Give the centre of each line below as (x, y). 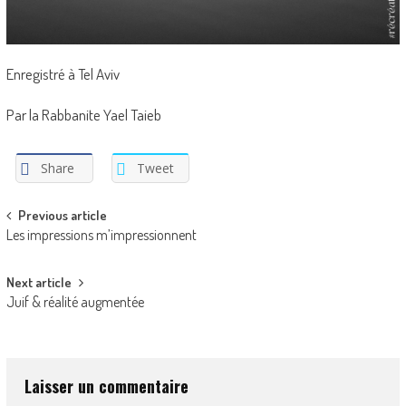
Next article (39, 283)
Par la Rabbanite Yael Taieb (83, 115)
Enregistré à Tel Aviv (63, 74)
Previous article (62, 216)
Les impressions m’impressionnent (101, 235)
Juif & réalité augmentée (75, 302)
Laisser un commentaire (106, 387)
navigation (50, 250)
